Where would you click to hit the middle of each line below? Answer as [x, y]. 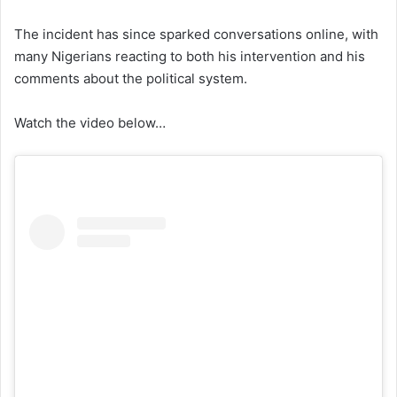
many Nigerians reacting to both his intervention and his [190, 57]
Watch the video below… [90, 123]
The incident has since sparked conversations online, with [196, 35]
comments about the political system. [131, 79]
